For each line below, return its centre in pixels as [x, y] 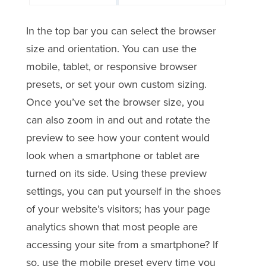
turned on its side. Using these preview [116, 173]
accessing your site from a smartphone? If [122, 244]
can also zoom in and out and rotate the [118, 120]
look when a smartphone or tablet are [113, 155]
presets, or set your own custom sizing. [116, 84]
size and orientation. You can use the [111, 48]
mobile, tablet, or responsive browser [111, 66]
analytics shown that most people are [112, 227]
